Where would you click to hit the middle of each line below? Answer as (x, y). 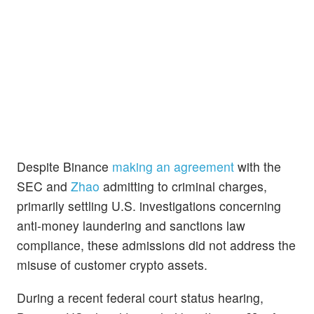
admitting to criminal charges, (183, 186)
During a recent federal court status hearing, (140, 298)
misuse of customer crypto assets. (112, 265)
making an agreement (173, 167)
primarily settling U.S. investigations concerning (149, 206)
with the (258, 167)
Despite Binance (64, 167)
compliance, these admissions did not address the (156, 245)
